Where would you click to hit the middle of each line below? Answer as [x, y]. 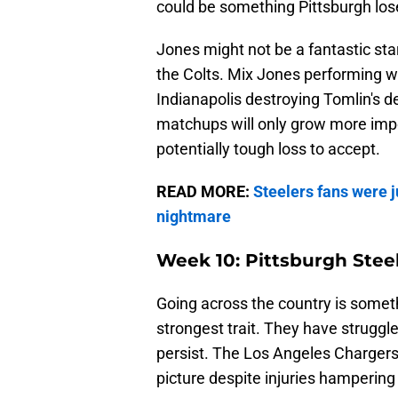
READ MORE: [205, 192]
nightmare [194, 217]
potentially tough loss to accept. [268, 149]
